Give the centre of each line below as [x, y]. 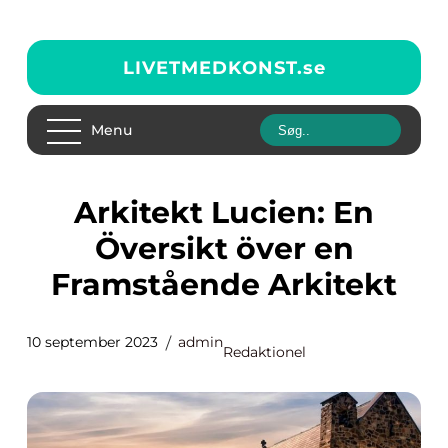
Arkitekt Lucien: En [85, 212]
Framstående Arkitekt [224, 284]
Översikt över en [224, 248]
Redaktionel [264, 352]
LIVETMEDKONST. [212, 67]
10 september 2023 [92, 342]
